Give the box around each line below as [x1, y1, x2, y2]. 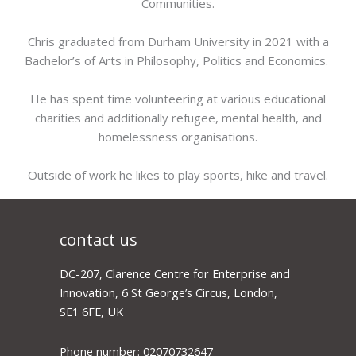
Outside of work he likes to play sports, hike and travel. [28, 167, 328, 184]
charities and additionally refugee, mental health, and [34, 110, 322, 126]
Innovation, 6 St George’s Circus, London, [60, 284, 277, 301]
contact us [60, 229, 137, 251]
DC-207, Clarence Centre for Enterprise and [60, 265, 290, 282]
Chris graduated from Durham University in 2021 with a [27, 33, 329, 50]
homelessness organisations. [99, 129, 257, 145]
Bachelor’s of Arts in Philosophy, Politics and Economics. [25, 52, 331, 69]
